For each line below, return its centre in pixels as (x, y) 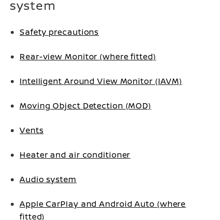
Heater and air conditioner (75, 155)
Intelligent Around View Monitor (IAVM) (101, 81)
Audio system (48, 179)
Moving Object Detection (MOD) (86, 106)
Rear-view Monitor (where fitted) (88, 56)
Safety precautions (59, 32)
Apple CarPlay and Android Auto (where (103, 204)
